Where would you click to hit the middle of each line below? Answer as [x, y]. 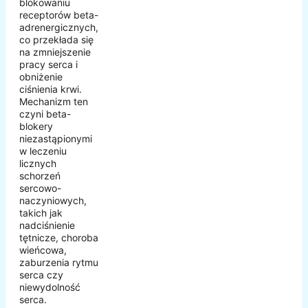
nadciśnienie [47, 225]
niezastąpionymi [56, 138]
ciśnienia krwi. [51, 89]
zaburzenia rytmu [59, 262]
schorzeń [40, 175]
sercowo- [40, 188]
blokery [36, 126]
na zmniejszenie [55, 52]
